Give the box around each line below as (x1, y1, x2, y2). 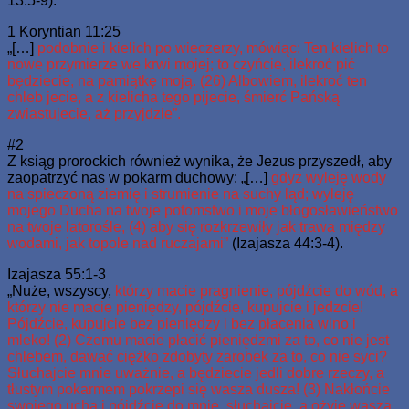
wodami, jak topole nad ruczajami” (7, 235, 232, 251)
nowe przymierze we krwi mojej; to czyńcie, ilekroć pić (7, 56, 355, 72)
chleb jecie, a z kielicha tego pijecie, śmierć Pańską (7, 89, 340, 105)
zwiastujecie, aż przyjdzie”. (7, 105, 181, 121)
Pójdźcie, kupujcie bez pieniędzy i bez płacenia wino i (7, 315, 356, 331)
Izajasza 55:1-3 (7, 266, 106, 282)
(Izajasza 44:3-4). (232, 235, 343, 251)
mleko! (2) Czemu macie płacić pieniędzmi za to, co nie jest (7, 331, 389, 348)
